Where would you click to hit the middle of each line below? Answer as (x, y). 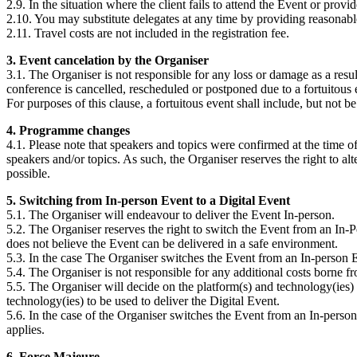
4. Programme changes (68, 130)
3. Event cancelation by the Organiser (108, 60)
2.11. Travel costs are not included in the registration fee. (148, 33)
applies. (25, 330)
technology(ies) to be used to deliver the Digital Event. (143, 301)
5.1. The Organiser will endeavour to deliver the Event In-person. (171, 215)
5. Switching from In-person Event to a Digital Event (148, 200)
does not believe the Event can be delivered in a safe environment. (172, 243)
